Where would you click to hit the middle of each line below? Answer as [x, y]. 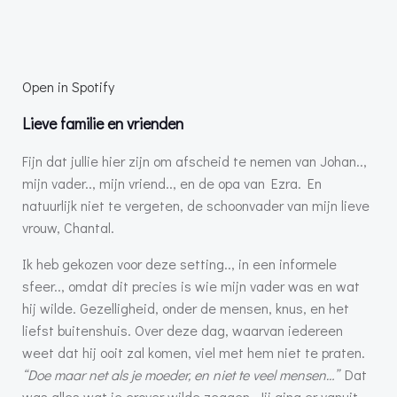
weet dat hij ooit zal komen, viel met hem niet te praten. [194, 352]
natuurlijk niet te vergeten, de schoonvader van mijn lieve [196, 205]
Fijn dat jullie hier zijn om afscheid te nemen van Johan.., [195, 161]
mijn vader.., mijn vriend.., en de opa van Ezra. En [172, 183]
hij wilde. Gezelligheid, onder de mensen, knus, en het [186, 308]
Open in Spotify [68, 86]
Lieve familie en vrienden [103, 123]
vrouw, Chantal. [68, 227]
